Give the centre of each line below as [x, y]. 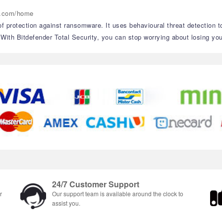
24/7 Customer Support [96, 184]
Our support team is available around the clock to [118, 194]
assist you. [66, 203]
